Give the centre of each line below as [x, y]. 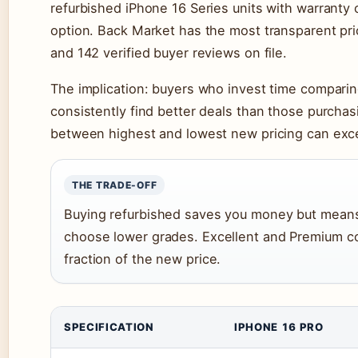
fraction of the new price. [143, 259]
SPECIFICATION [109, 327]
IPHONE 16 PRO [279, 327]
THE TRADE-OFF [115, 185]
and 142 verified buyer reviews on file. [169, 53]
